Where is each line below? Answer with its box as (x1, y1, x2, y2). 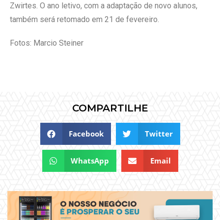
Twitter (144, 129, 173, 139)
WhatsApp (71, 156, 109, 166)
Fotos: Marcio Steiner (10, 38, 83, 48)
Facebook (69, 129, 104, 139)
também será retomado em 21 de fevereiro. (10, 14, 159, 24)
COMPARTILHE (72, 102, 148, 114)
